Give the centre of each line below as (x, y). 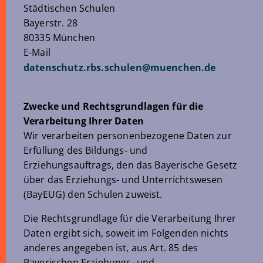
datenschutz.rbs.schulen (83, 68)
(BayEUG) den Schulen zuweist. (93, 194)
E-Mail (37, 52)
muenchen (176, 68)
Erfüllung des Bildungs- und (86, 150)
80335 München (60, 38)
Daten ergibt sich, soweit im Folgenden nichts (126, 233)
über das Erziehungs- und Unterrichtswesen (123, 180)
